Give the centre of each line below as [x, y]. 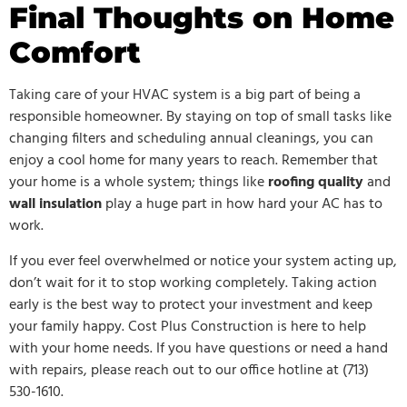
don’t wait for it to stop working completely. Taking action [193, 283]
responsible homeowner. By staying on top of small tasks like [200, 118]
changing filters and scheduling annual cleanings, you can [191, 139]
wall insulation [55, 205]
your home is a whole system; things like [139, 183]
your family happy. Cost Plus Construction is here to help [188, 327]
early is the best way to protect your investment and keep [191, 305]
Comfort [75, 53]
